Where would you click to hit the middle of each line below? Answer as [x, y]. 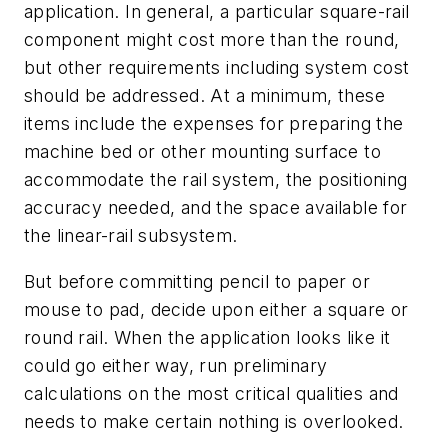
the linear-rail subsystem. [131, 236]
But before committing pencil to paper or [197, 281]
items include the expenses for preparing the [214, 124]
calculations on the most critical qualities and [211, 393]
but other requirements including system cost [217, 68]
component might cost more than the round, [212, 40]
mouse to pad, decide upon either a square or [216, 309]
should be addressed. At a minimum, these [204, 96]
